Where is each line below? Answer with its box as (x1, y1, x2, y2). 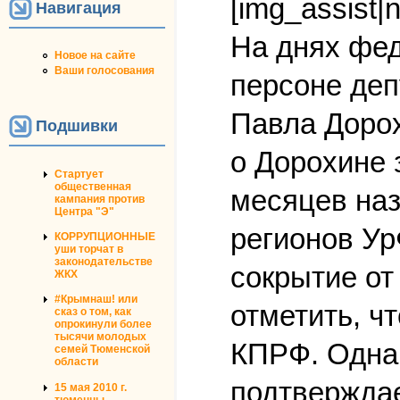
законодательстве (54, 255, 153, 269)
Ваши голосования (54, 63, 154, 77)
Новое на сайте (54, 49, 136, 62)
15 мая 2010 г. (54, 380, 127, 394)
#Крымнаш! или (54, 293, 137, 306)
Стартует (54, 167, 104, 180)
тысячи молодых (54, 330, 146, 344)
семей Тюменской (54, 343, 150, 356)
